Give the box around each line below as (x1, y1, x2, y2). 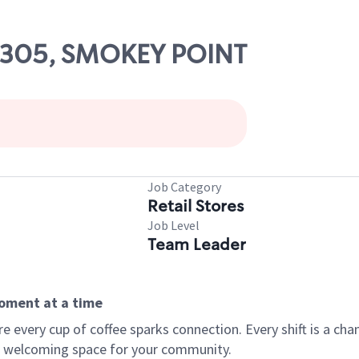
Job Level (147, 217, 200, 233)
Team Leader (147, 234, 246, 255)
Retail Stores (147, 196, 244, 216)
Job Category (147, 179, 221, 195)
